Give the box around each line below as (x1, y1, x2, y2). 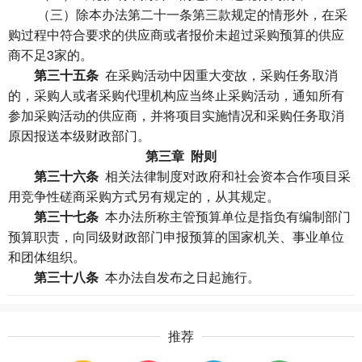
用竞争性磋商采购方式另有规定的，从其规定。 (8, 187, 280, 205)
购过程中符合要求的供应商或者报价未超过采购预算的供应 (8, 25, 344, 44)
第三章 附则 (145, 146, 217, 165)
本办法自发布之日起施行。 (99, 267, 260, 286)
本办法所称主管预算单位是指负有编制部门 (99, 207, 351, 225)
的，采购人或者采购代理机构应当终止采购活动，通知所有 (8, 86, 344, 104)
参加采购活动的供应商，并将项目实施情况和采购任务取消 (8, 106, 344, 124)
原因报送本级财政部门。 (8, 126, 150, 145)
